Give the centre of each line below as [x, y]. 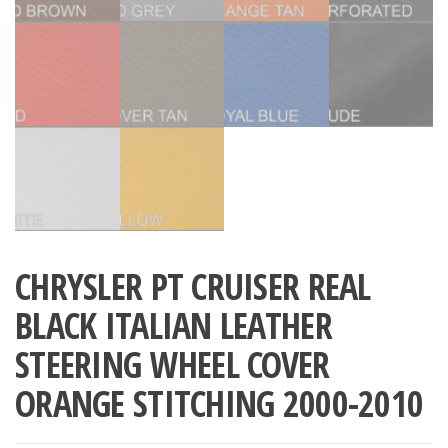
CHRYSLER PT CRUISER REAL [193, 287]
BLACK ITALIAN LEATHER [173, 326]
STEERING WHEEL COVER [172, 365]
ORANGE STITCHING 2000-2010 [219, 404]
